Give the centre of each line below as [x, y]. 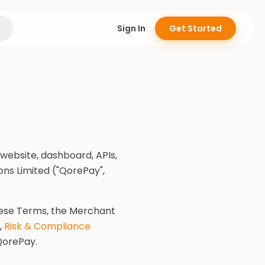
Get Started [195, 28]
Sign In [131, 28]
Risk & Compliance [47, 226]
